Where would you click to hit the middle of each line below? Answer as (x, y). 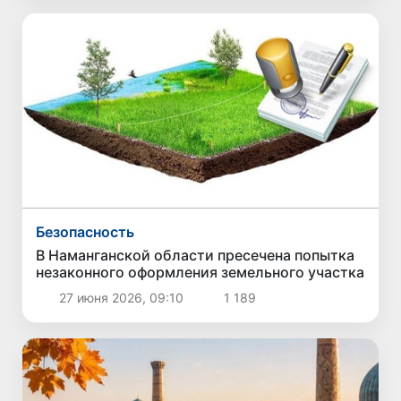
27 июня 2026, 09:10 (121, 297)
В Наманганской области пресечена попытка (196, 255)
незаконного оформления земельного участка (200, 272)
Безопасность (85, 231)
